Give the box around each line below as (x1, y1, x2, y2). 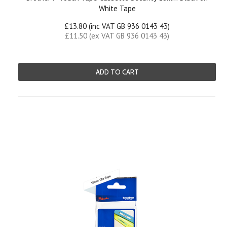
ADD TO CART (95, 68, 139, 76)
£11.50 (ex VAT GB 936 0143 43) (65, 31, 169, 41)
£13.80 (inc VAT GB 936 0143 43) (64, 21, 170, 31)
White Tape (98, 4, 136, 13)
